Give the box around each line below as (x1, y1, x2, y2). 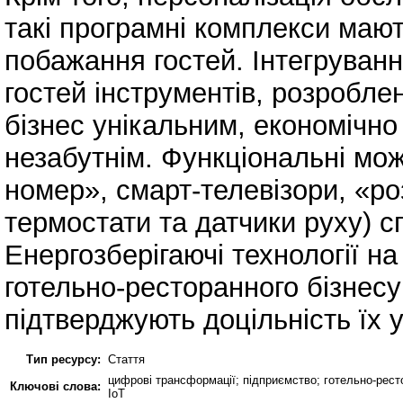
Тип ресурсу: (26, 352, 101, 366)
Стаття (108, 352, 145, 366)
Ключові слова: (10, 379, 101, 393)
